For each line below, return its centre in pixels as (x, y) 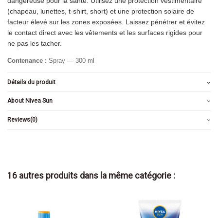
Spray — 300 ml (71, 61)
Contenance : (27, 61)
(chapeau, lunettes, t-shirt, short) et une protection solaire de (101, 11)
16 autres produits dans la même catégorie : (91, 175)
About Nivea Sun (30, 101)
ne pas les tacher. (35, 44)
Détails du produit (31, 82)
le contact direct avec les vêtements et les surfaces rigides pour (105, 33)
